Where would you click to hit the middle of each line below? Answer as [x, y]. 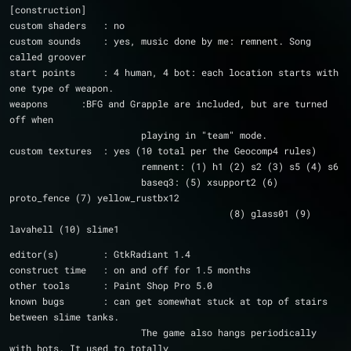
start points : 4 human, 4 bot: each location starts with [174, 72]
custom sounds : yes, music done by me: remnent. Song [160, 41]
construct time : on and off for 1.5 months [168, 270]
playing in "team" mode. [204, 135]
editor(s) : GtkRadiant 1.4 [100, 254]
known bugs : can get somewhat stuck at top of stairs [168, 301]
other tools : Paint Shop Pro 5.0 [111, 285]
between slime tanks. [64, 317]
